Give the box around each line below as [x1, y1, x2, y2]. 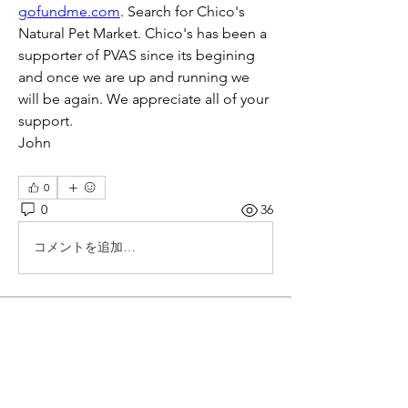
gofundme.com [18, 2, 120, 20]
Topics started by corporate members [18, 336, 260, 354]
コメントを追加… [34, 239, 136, 256]
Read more [18, 376, 89, 394]
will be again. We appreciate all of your [18, 89, 269, 107]
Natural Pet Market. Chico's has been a [18, 24, 267, 42]
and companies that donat [18, 356, 189, 374]
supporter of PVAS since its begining [18, 46, 255, 64]
